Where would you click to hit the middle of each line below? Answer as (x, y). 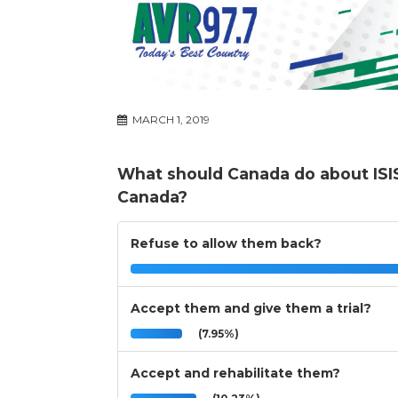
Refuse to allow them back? (226, 244)
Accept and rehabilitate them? (235, 374)
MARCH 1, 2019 (170, 120)
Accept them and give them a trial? (251, 309)
